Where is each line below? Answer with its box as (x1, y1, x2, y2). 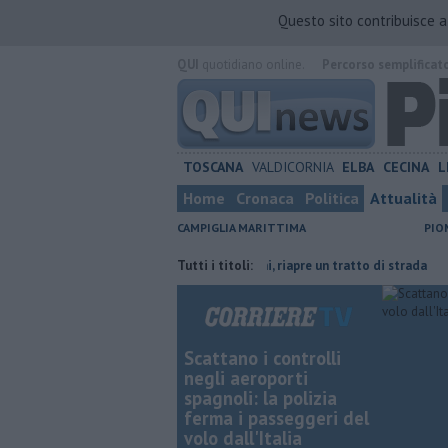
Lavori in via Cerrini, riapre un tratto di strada (115, 257, 386, 274)
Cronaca (236, 188, 294, 208)
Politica (305, 188, 359, 208)
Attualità (370, 188, 437, 208)
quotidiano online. (199, 56, 304, 73)
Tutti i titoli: (177, 257, 253, 274)
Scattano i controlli (184, 346, 341, 370)
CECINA (383, 158, 430, 176)
